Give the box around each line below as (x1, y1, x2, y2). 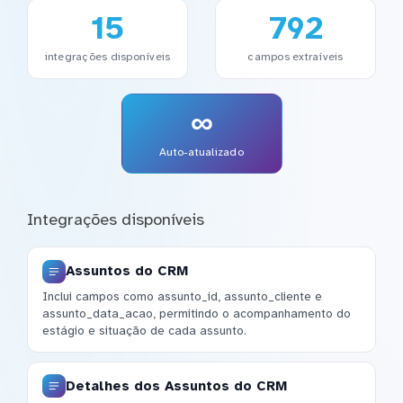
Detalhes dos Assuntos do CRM (66, 377, 287, 394)
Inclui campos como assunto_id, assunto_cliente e (42, 289, 322, 305)
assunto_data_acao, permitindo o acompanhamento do (42, 306, 351, 322)
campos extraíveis (247, 49, 344, 65)
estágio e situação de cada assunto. (42, 323, 246, 339)
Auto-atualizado (159, 144, 244, 159)
